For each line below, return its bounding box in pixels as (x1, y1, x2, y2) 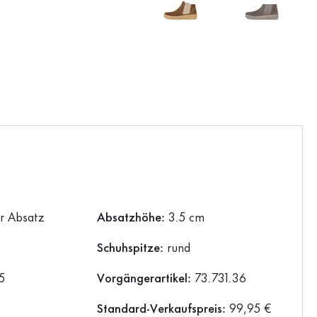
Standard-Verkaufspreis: (96, 304, 229, 316)
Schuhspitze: (96, 243, 167, 255)
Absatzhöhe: (96, 212, 168, 224)
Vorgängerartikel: (96, 273, 195, 285)
